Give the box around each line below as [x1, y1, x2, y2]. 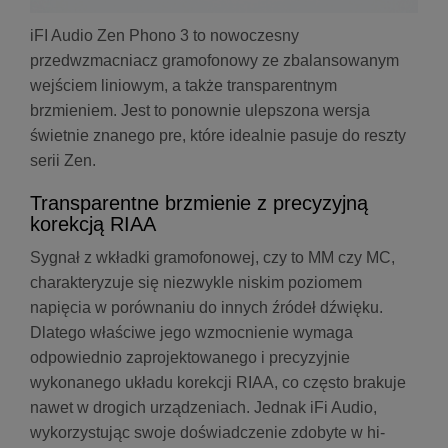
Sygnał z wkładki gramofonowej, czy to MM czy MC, [30, 248, 395, 266]
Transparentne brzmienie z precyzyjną [30, 191, 368, 214]
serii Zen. [30, 151, 100, 169]
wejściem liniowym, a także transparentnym [30, 76, 337, 94]
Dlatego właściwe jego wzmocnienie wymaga [30, 323, 353, 341]
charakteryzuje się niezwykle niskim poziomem [30, 273, 362, 291]
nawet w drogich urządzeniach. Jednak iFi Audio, [30, 398, 377, 416]
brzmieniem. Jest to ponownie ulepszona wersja [30, 101, 370, 119]
